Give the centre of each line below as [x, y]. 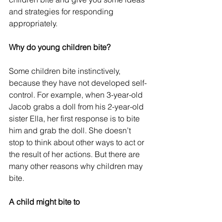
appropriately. [33, 23]
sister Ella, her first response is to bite [75, 118]
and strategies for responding [62, 11]
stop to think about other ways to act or [78, 142]
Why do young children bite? [60, 47]
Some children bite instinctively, [66, 71]
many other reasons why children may [77, 166]
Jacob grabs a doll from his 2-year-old [77, 106]
